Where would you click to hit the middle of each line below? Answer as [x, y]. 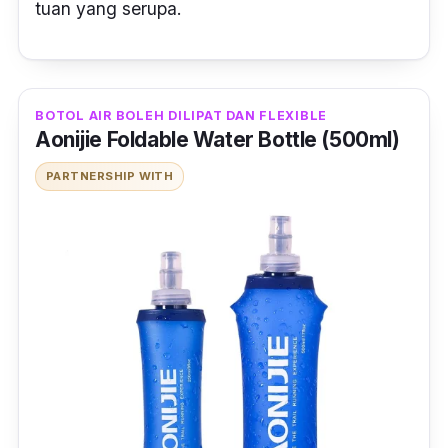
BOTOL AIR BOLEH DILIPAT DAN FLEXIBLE [181, 116]
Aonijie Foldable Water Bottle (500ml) [217, 140]
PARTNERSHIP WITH [110, 176]
